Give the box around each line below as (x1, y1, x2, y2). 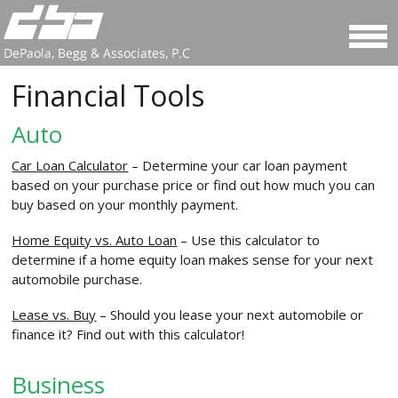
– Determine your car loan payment (128, 156, 348, 174)
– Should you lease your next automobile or (96, 306, 364, 323)
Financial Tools (12, 76, 205, 115)
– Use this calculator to (177, 231, 321, 249)
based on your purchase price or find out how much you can (12, 176, 376, 194)
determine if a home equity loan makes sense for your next (12, 251, 374, 268)
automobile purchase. (12, 270, 143, 288)
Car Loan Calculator (12, 156, 129, 174)
